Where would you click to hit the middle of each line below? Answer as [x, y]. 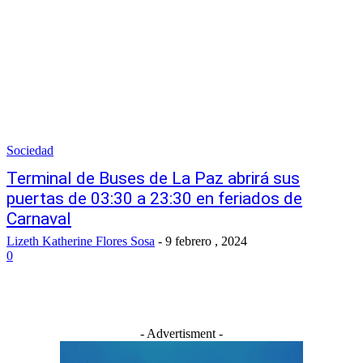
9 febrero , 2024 [206, 241]
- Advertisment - [181, 333]
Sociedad [30, 150]
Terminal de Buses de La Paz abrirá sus [153, 178]
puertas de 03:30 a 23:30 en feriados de [154, 199]
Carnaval [39, 219]
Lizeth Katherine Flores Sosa [81, 241]
